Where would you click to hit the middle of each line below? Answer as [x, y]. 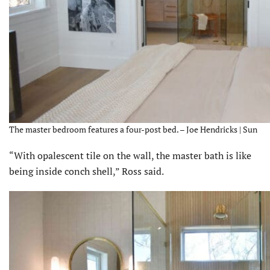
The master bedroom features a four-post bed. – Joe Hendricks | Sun [133, 130]
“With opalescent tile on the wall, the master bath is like [130, 156]
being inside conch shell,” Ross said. [86, 171]
